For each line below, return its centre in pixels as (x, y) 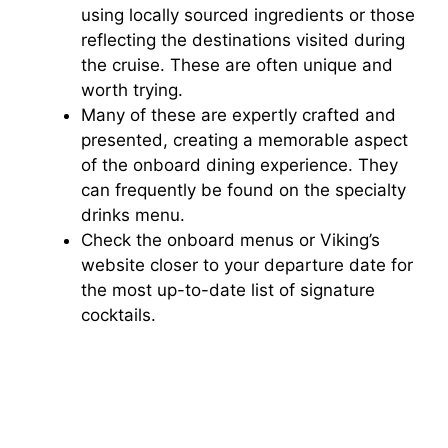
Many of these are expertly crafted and (238, 114)
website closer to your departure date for (247, 264)
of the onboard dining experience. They (239, 164)
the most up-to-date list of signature (228, 289)
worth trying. (132, 89)
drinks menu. (133, 214)
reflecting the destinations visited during (243, 39)
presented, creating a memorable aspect (244, 139)
